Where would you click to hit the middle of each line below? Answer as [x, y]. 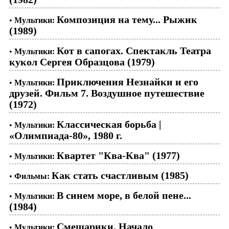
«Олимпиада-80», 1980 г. [66, 135]
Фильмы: [32, 176]
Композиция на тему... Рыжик [127, 19]
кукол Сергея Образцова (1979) [82, 62]
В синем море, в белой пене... [124, 195]
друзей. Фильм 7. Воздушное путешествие [107, 93]
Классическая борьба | [109, 124]
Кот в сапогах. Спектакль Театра [134, 50]
